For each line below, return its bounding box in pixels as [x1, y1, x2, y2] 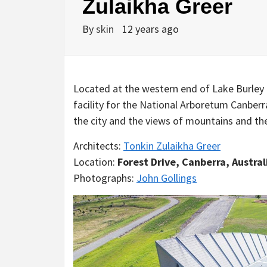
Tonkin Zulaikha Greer [123, 138, 221, 153]
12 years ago [122, 21, 179, 36]
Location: [73, 154, 117, 169]
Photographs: [73, 170, 136, 185]
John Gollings [136, 170, 197, 185]
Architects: [73, 138, 123, 153]
